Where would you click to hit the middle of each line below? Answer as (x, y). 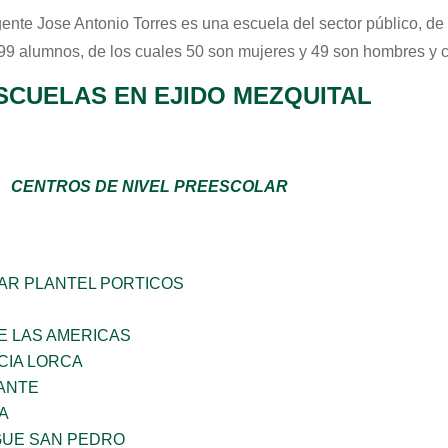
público (392, 23)
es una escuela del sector (271, 23)
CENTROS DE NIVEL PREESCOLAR (149, 186)
